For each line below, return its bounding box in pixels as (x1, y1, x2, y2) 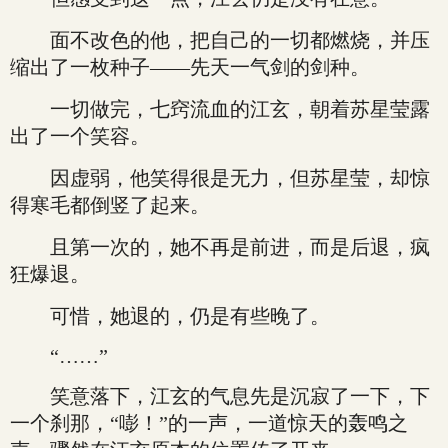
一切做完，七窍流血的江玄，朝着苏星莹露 (10, 98, 430, 120)
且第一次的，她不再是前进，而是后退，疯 (10, 236, 430, 258)
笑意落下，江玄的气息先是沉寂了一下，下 (10, 385, 430, 407)
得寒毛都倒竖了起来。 (10, 194, 210, 216)
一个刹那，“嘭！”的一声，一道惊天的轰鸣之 (10, 412, 408, 434)
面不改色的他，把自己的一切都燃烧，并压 (10, 29, 430, 51)
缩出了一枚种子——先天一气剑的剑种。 (10, 56, 370, 78)
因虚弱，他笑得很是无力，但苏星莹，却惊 (10, 167, 430, 189)
